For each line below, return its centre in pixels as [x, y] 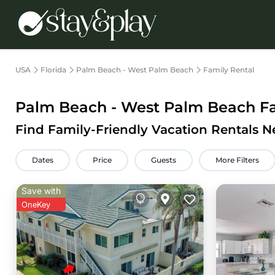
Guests [164, 160]
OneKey [36, 204]
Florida [53, 70]
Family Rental [229, 70]
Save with [41, 191]
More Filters [237, 160]
